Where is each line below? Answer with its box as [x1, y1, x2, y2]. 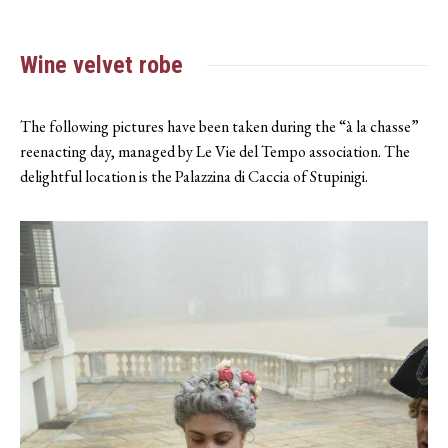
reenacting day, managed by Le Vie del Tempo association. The [20, 140, 410, 162]
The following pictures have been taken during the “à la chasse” [20, 115, 419, 137]
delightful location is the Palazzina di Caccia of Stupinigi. [20, 165, 368, 187]
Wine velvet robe [20, 50, 183, 79]
